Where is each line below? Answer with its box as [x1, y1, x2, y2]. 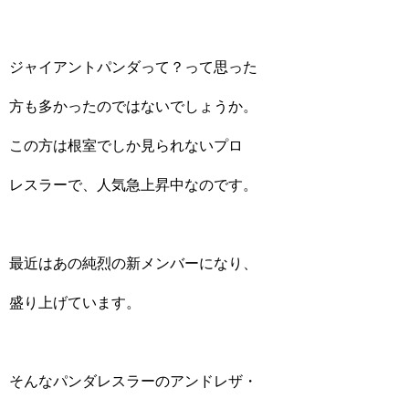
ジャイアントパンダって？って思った [9, 59, 257, 75]
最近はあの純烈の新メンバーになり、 [9, 256, 257, 271]
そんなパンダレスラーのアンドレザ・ [9, 373, 257, 389]
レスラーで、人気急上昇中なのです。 [9, 177, 257, 193]
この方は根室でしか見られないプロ [9, 138, 243, 153]
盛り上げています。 [9, 295, 141, 310]
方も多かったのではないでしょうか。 [9, 99, 257, 114]
